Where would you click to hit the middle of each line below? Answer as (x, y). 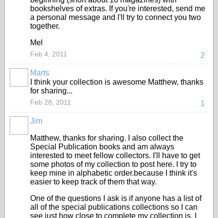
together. (45, 26)
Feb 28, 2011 (51, 102)
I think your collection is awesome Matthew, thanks (117, 82)
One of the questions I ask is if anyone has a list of (116, 198)
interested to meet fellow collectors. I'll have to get (115, 155)
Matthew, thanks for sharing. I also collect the (107, 138)
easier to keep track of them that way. (93, 182)
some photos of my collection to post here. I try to (113, 164)
